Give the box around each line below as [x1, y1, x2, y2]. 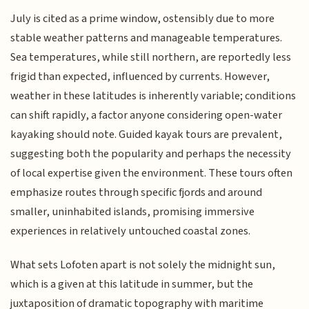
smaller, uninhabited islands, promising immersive [10, 203, 255, 221]
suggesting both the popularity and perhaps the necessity [10, 146, 292, 163]
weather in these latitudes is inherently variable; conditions [10, 88, 297, 105]
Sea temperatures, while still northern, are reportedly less [10, 49, 292, 66]
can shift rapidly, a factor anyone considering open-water [10, 107, 283, 124]
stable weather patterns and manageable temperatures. [10, 30, 283, 47]
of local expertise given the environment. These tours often [10, 165, 293, 182]
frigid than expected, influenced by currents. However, [10, 68, 270, 86]
